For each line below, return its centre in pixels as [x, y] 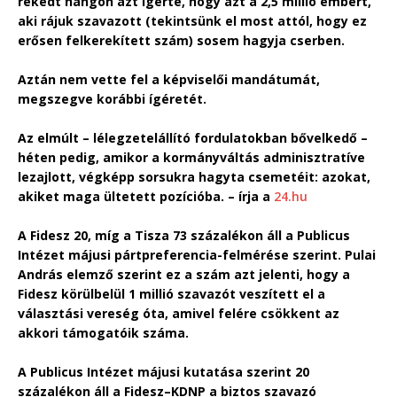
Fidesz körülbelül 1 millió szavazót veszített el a [171, 293]
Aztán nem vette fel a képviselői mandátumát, [169, 79]
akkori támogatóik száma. [103, 332]
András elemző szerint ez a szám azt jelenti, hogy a [184, 274]
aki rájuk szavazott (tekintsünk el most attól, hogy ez [192, 20]
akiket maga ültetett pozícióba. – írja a [146, 196]
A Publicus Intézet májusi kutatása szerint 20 [163, 371]
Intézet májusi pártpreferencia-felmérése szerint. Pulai [197, 254]
